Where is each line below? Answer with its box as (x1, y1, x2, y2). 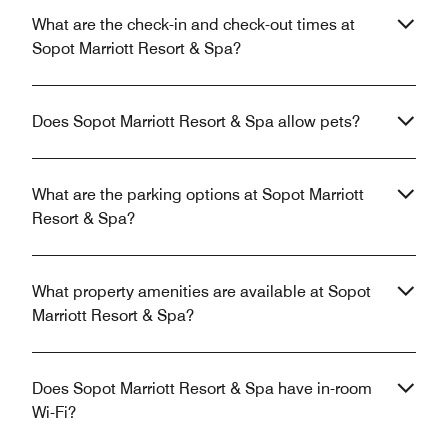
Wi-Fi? (32, 403, 76, 423)
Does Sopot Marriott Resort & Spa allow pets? (32, 112, 360, 132)
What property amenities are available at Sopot (32, 282, 371, 302)
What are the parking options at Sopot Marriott (32, 185, 364, 205)
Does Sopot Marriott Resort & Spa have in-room (32, 379, 372, 399)
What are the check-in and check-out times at (32, 15, 355, 35)
